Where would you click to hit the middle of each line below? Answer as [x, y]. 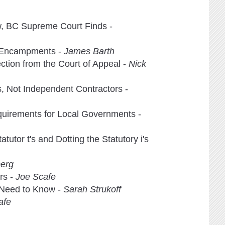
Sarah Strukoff [92, 190]
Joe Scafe [36, 177]
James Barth [89, 51]
